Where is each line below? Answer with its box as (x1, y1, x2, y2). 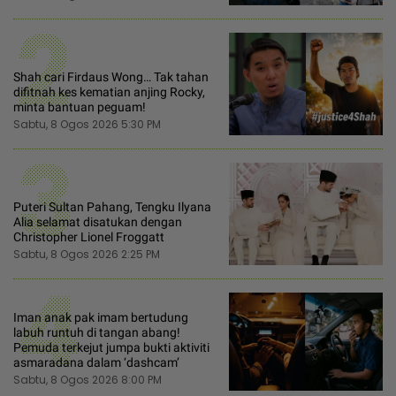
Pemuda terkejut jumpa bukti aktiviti (13, 339, 209, 354)
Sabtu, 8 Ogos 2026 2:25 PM (13, 247, 160, 263)
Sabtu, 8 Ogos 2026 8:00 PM (13, 371, 162, 387)
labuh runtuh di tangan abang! (13, 324, 180, 339)
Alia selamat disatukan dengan (13, 215, 182, 230)
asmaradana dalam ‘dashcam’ (13, 354, 179, 369)
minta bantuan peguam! (13, 100, 146, 115)
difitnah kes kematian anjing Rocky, (13, 85, 205, 100)
